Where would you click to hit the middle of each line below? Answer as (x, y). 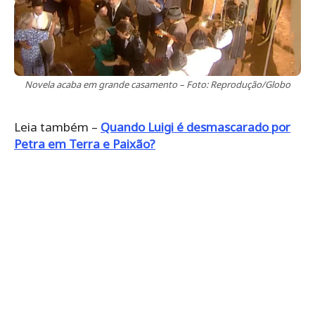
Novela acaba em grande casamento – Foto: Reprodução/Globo (157, 84)
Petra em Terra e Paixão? (85, 143)
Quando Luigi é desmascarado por (195, 127)
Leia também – (57, 127)
